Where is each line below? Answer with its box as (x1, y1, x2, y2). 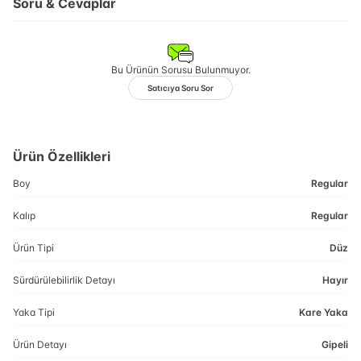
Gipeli (322, 338, 348, 351)
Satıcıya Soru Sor (147, 82, 214, 93)
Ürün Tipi (13, 242, 54, 254)
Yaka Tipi (13, 306, 55, 318)
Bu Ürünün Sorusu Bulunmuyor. (110, 64, 251, 76)
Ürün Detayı (13, 338, 67, 351)
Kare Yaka (299, 306, 348, 318)
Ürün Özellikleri (13, 148, 110, 164)
